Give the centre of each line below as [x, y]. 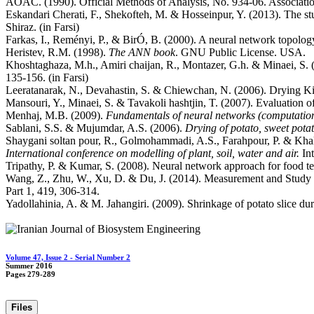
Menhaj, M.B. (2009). [56, 116]
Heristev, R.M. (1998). [57, 53]
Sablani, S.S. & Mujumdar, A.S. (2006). [95, 128]
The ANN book [142, 53]
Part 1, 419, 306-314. [53, 191]
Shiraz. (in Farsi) [42, 27]
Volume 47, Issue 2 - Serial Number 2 [68, 258]
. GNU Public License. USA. [240, 53]
